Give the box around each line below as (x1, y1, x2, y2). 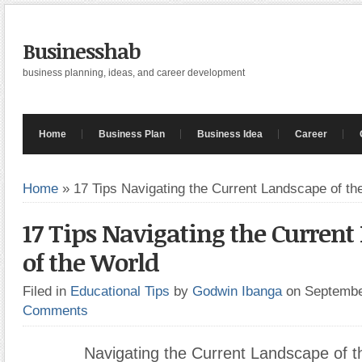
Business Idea (197, 128, 263, 140)
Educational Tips (70, 283, 170, 299)
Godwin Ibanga (192, 283, 282, 299)
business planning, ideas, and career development (23, 67, 245, 78)
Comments (23, 302, 88, 318)
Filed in (23, 283, 70, 299)
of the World (23, 246, 159, 279)
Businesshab (23, 36, 141, 65)
